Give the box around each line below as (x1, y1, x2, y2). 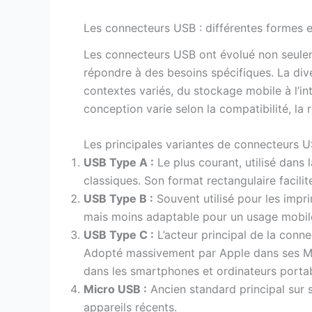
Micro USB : (84, 282, 147, 297)
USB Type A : (84, 155, 154, 170)
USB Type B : (84, 192, 153, 206)
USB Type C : (84, 228, 154, 242)
